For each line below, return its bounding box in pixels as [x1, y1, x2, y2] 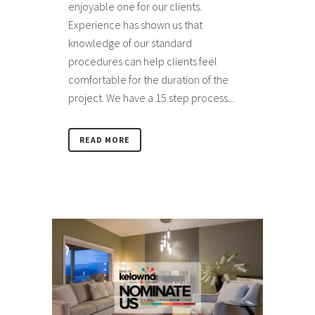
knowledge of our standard [68, 36, 192, 51]
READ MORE [79, 134, 130, 146]
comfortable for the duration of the [68, 72, 229, 87]
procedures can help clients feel [68, 54, 217, 69]
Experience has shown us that [68, 18, 202, 32]
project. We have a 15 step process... [68, 91, 234, 105]
